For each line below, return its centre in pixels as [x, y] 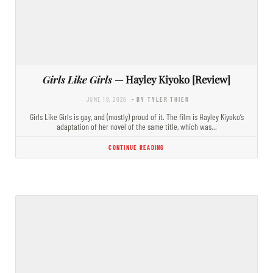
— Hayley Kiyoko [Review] [171, 79]
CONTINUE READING [136, 147]
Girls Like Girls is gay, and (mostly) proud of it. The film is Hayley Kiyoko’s [136, 116]
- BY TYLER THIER [160, 99]
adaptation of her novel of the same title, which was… [136, 126]
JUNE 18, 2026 [107, 99]
